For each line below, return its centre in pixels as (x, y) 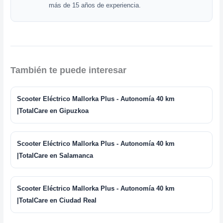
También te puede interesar (69, 70)
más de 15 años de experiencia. (95, 5)
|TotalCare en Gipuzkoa (53, 111)
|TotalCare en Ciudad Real (57, 200)
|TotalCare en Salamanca (55, 155)
